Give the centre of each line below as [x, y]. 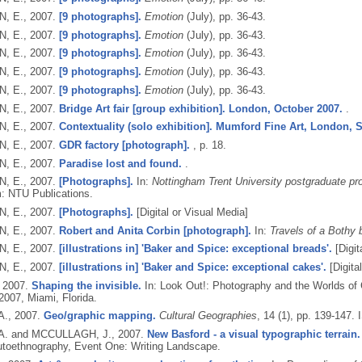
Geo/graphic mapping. [99, 316]
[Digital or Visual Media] [190, 212]
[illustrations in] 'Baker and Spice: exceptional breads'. [195, 249]
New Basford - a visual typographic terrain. [253, 335]
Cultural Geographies [208, 316]
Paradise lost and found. [120, 163]
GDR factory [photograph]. [124, 145]
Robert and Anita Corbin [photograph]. [155, 230]
